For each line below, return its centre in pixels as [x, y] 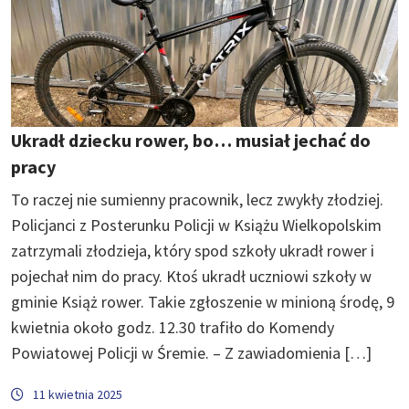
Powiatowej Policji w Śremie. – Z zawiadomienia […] [191, 352]
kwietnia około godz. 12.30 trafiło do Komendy [173, 327]
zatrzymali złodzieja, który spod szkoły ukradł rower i [193, 250]
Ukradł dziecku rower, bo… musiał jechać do [191, 140]
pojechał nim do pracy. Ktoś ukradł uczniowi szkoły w [191, 276]
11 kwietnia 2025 [78, 394]
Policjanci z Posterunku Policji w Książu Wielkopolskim [196, 225]
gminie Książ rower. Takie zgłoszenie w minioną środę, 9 [203, 301]
